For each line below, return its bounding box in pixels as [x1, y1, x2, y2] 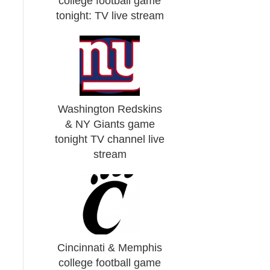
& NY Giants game [64, 118, 155, 130]
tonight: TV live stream [55, 10, 164, 22]
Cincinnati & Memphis [57, 242, 163, 254]
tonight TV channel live [55, 133, 165, 145]
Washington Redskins [57, 103, 162, 115]
